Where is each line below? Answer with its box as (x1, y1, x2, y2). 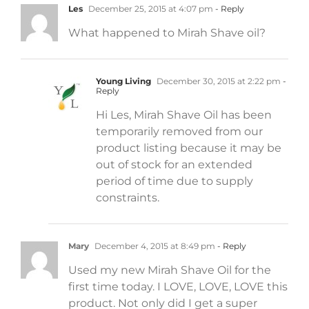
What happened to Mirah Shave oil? (68, 26, 266, 39)
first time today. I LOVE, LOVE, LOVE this (68, 279, 288, 293)
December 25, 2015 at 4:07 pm (86, 3, 213, 14)
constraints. (96, 190, 159, 204)
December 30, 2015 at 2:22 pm (154, 75, 281, 86)
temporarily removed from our (96, 124, 263, 138)
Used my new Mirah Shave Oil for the (68, 263, 271, 277)
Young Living (96, 75, 151, 86)
